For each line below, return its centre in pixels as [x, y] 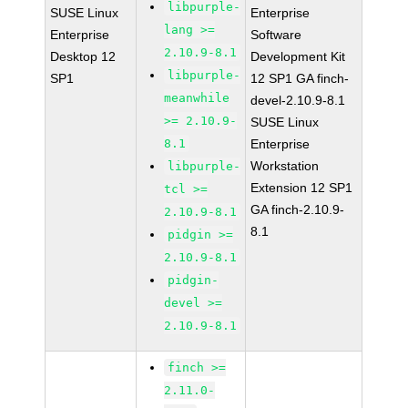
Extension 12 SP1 [302, 188]
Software [276, 35]
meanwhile [197, 98]
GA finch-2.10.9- [298, 209]
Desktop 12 [83, 56]
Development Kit [298, 56]
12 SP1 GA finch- [300, 78]
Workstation [285, 166]
